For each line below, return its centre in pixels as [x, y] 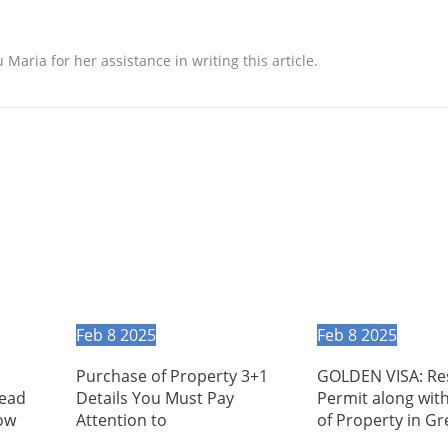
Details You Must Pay [154, 397]
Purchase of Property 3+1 [171, 375]
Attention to [121, 419]
